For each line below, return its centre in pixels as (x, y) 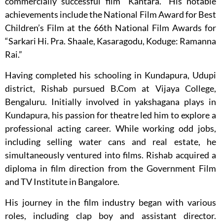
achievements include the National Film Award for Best (110, 15)
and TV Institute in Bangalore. (62, 182)
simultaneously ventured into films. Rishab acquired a (110, 155)
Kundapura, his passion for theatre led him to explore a (110, 115)
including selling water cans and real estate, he (110, 142)
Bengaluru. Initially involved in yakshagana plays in (110, 102)
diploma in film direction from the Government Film (110, 168)
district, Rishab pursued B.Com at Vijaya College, (110, 89)
